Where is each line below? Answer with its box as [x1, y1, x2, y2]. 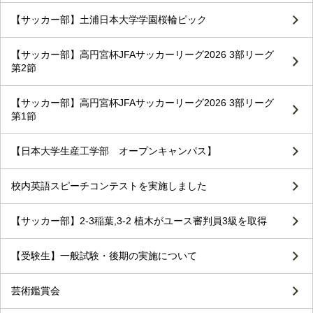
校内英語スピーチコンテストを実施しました [11, 180, 207, 191]
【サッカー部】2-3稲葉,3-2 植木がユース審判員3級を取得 [11, 214, 267, 226]
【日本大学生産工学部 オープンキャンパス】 [11, 145, 217, 156]
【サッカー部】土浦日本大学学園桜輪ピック [11, 13, 207, 25]
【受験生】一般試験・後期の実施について [11, 249, 197, 261]
